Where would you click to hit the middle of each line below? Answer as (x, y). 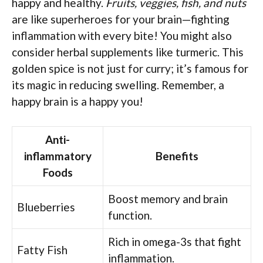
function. (130, 215)
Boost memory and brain (168, 199)
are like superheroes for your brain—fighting (121, 19)
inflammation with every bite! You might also (122, 35)
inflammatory (58, 156)
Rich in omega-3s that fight (175, 242)
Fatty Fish (42, 250)
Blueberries (46, 207)
